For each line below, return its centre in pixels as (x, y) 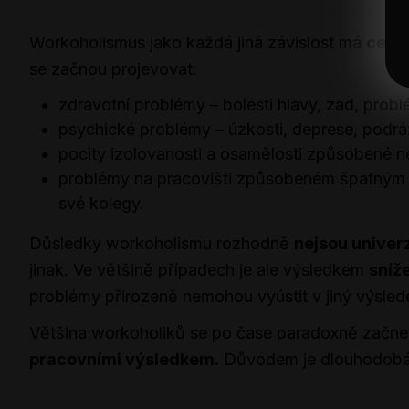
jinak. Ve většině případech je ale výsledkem (199, 269)
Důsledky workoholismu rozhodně (162, 243)
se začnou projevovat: (113, 68)
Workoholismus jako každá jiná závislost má (198, 42)
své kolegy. (101, 203)
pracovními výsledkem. (124, 360)
